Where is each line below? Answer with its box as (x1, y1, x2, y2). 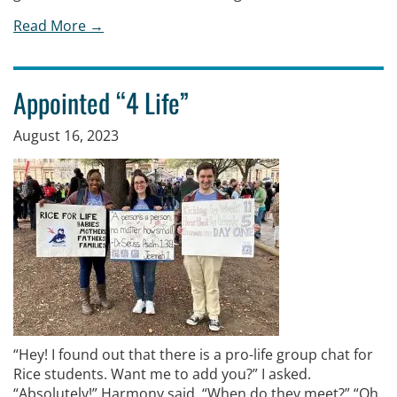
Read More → (13, 16, 104, 35)
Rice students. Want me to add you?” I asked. (13, 364, 311, 384)
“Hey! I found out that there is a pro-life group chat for (13, 345, 373, 364)
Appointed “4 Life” (13, 82, 189, 122)
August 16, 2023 (13, 126, 119, 145)
